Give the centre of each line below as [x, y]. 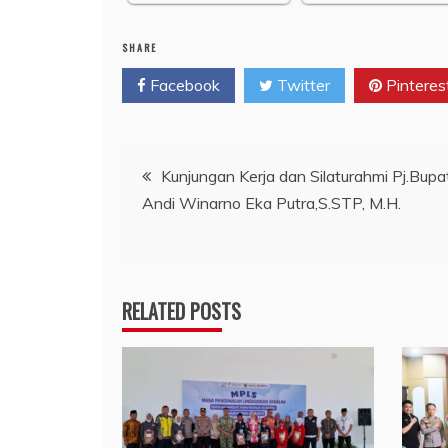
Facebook [183, 84]
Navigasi [170, 168]
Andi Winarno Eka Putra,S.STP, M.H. [271, 202]
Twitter [301, 84]
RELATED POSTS [181, 310]
